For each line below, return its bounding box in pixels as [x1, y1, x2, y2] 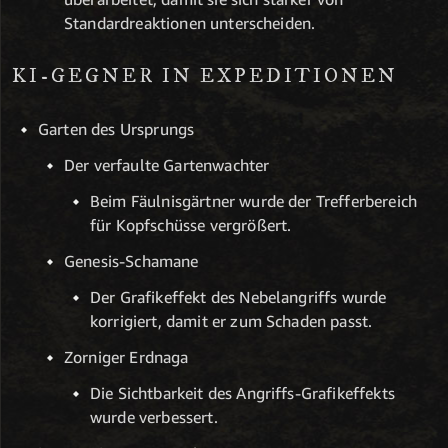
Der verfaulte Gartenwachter [64, 155, 270, 176]
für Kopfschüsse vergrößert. [90, 215, 292, 236]
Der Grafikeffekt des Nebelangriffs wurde [90, 287, 387, 308]
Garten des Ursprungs [38, 119, 195, 140]
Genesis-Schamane [64, 251, 199, 272]
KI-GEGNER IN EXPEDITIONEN [12, 63, 398, 89]
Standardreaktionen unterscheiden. [64, 13, 316, 34]
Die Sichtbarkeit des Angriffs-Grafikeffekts [90, 383, 395, 404]
